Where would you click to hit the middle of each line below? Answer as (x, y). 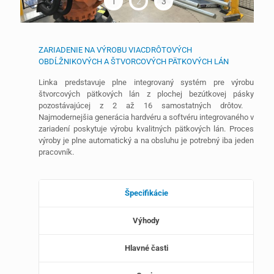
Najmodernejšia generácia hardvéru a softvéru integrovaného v (146, 117)
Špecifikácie (146, 193)
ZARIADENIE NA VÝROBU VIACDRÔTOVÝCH (115, 50)
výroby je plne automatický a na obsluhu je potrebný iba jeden (146, 141)
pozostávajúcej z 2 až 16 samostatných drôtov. (146, 106)
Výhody (146, 221)
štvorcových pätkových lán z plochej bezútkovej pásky (146, 94)
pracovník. (56, 152)
